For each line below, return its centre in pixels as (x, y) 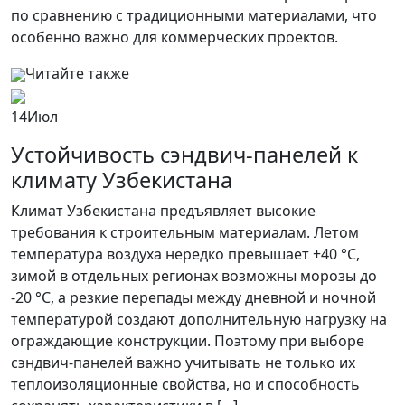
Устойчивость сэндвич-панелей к (184, 155)
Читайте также (77, 73)
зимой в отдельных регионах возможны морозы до (194, 276)
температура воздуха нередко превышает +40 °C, (185, 254)
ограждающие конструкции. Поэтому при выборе (188, 341)
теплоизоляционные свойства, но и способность (185, 384)
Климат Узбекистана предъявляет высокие (163, 211)
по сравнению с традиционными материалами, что (194, 15)
